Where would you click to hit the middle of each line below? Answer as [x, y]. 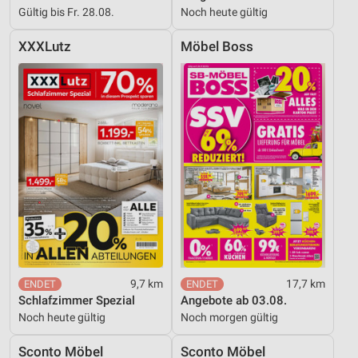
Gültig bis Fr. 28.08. [66, 12]
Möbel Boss [217, 46]
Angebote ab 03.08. [234, 300]
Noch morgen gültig [229, 317]
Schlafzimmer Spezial [77, 300]
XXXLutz [45, 46]
